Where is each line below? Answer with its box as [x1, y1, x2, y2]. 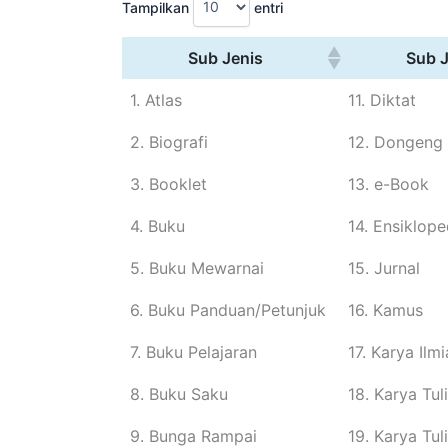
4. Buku [130, 215, 185, 236]
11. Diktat [348, 89, 416, 110]
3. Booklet [130, 173, 207, 194]
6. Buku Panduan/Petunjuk [130, 299, 326, 320]
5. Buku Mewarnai [130, 257, 264, 278]
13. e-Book [348, 173, 429, 194]
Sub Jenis [187, 47, 263, 68]
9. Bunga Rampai [130, 425, 257, 446]
